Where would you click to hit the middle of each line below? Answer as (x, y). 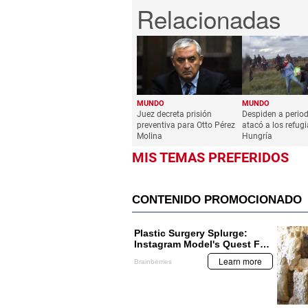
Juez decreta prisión (174, 114)
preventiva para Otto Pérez (186, 125)
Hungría (257, 136)
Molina (150, 136)
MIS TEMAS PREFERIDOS (210, 158)
